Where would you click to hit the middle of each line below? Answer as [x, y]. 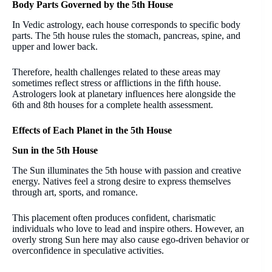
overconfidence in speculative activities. [88, 250]
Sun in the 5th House [55, 150]
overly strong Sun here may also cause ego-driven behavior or [131, 239]
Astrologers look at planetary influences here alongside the [124, 94]
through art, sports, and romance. [75, 192]
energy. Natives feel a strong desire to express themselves [121, 181]
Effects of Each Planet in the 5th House [92, 131]
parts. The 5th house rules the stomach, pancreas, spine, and [126, 36]
